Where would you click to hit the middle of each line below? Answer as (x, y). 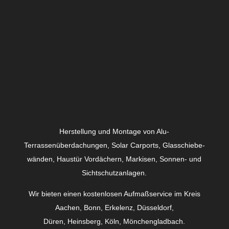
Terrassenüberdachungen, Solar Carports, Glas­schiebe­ (114, 145)
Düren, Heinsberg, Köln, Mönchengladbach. (114, 221)
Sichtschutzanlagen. (114, 173)
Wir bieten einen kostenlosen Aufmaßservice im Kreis (114, 193)
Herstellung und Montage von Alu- (114, 131)
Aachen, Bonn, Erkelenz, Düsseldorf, (114, 207)
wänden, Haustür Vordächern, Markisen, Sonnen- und (114, 159)
